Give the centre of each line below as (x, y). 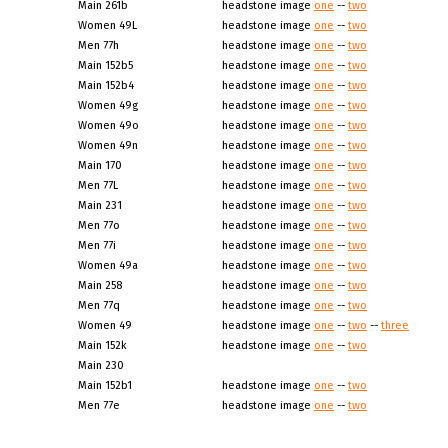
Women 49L (107, 25)
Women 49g (108, 105)
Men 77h (98, 45)
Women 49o (108, 125)
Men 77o (99, 225)
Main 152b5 (105, 65)
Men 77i (97, 245)
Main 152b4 (106, 85)
